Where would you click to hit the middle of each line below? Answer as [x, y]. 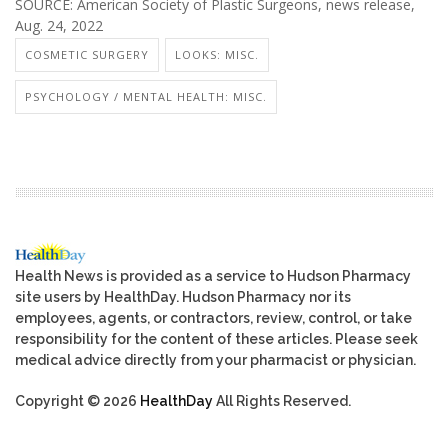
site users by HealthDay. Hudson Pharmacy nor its [183, 297]
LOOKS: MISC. [217, 54]
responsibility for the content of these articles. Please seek [216, 339]
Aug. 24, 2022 [59, 26]
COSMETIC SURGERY [87, 54]
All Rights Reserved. [282, 401]
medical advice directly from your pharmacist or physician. [215, 360]
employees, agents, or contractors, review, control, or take [213, 318]
